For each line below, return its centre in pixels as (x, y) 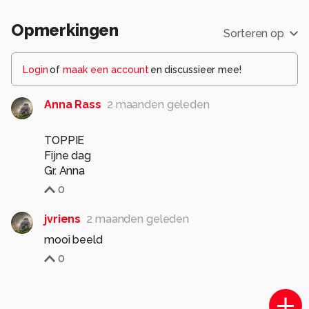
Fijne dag (68, 155)
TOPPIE (64, 140)
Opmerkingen (65, 30)
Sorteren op (254, 33)
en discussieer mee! (196, 69)
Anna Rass (73, 104)
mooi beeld (73, 239)
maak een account (106, 69)
